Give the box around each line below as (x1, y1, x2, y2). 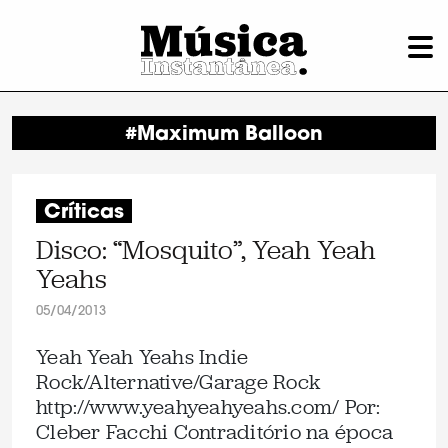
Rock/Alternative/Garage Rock (36, 368, 320, 396)
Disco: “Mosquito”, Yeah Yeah (36, 233, 376, 267)
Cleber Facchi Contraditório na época (36, 418, 393, 446)
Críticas (44, 203, 124, 223)
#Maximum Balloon (125, 125, 323, 145)
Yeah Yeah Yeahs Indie (36, 343, 249, 371)
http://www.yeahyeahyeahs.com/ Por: (36, 393, 381, 421)
